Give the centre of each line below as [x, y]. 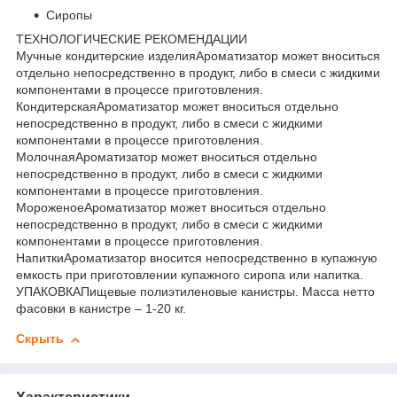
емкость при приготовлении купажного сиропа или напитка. [190, 275]
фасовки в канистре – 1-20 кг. [101, 309]
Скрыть [40, 339]
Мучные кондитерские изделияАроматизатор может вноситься [198, 56]
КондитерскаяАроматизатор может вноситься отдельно [177, 107]
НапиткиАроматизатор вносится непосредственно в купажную [197, 258]
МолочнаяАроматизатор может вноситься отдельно [167, 157]
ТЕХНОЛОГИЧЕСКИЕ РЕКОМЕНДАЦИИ [132, 39]
